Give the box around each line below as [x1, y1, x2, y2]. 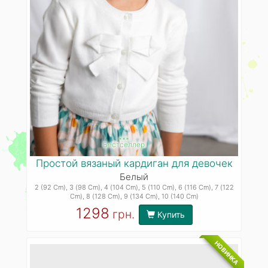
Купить [154, 209, 185, 220]
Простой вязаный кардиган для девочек [35, 157, 233, 170]
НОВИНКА [214, 239, 240, 266]
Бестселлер [102, 140, 145, 150]
